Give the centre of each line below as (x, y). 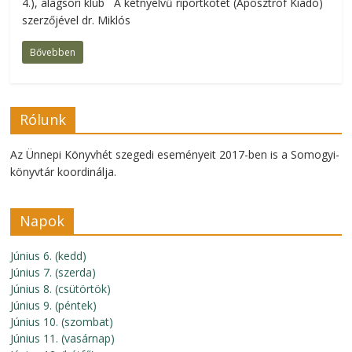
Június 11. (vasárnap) (63, 338)
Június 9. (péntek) (54, 305)
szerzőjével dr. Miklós (77, 20)
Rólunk (43, 119)
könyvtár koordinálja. (64, 172)
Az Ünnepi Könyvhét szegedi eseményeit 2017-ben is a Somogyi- (175, 154)
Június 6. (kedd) (49, 256)
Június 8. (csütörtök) (61, 289)
